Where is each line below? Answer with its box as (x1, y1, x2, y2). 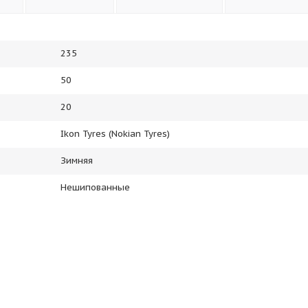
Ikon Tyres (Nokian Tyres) (60, 128, 170, 140)
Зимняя (60, 155, 93, 166)
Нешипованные (60, 181, 130, 193)
